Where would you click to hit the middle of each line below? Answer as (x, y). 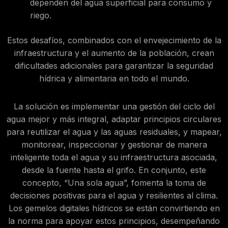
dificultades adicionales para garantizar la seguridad (114, 65)
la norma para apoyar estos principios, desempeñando (114, 221)
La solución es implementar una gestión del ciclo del (114, 106)
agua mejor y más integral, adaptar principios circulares (114, 119)
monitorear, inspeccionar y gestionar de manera (114, 144)
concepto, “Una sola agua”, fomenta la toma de (114, 182)
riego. (41, 15)
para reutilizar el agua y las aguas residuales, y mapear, (114, 132)
